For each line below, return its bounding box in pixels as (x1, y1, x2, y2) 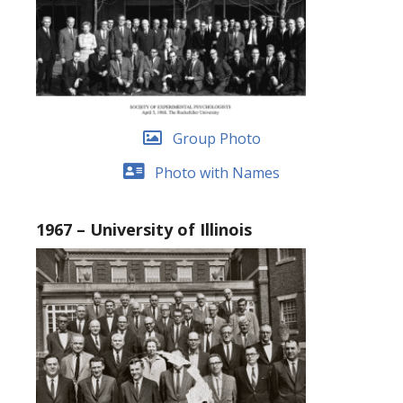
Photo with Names (155, 162, 280, 183)
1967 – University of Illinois (36, 219, 252, 241)
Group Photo (172, 128, 261, 148)
